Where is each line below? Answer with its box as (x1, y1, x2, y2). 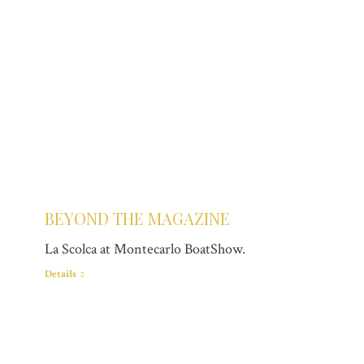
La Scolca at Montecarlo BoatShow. (45, 240, 245, 259)
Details (45, 267, 76, 282)
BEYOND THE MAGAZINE (45, 207, 230, 230)
